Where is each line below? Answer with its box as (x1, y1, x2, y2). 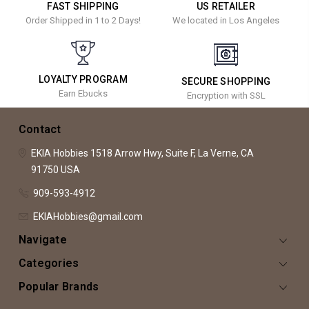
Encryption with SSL (186, 90, 266, 101)
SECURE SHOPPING (181, 75, 271, 87)
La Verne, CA (195, 148, 254, 159)
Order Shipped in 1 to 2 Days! (25, 15, 141, 26)
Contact (18, 123, 61, 137)
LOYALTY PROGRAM (39, 74, 128, 86)
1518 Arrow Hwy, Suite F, (88, 148, 196, 159)
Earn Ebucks (58, 88, 108, 99)
